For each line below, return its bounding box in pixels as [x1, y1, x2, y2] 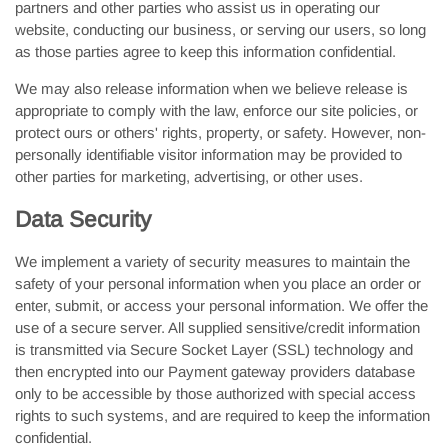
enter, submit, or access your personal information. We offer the [15, 297, 428, 314]
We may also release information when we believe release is [15, 80, 408, 97]
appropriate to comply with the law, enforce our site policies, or [15, 102, 418, 119]
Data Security [15, 207, 151, 232]
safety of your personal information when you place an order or [15, 275, 421, 292]
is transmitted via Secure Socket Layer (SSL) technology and [15, 341, 413, 358]
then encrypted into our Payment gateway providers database [15, 363, 415, 380]
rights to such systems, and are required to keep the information [15, 407, 430, 424]
